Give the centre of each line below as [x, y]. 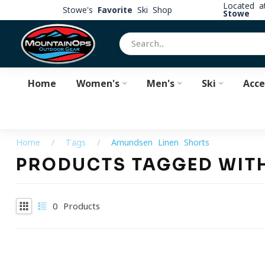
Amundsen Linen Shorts [160, 143]
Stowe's [80, 10]
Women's [98, 83]
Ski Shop [152, 10]
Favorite [115, 10]
